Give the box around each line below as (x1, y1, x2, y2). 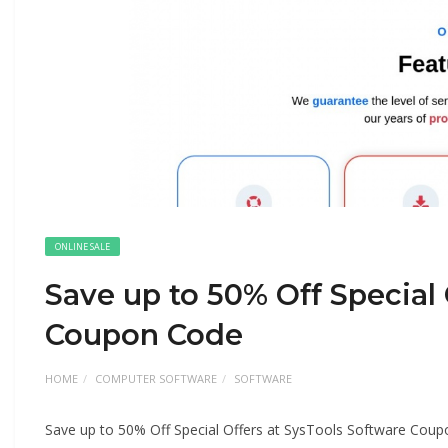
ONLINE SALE (55, 239, 110, 253)
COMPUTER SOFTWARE (95, 370, 217, 386)
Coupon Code (45, 316, 243, 352)
